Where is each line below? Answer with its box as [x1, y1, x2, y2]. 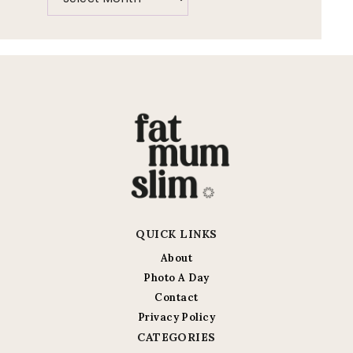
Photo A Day [143, 271, 210, 285]
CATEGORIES [137, 330, 216, 345]
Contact [154, 291, 199, 305]
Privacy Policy [137, 310, 216, 325]
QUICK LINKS [136, 227, 217, 242]
